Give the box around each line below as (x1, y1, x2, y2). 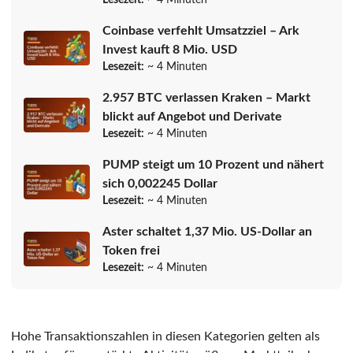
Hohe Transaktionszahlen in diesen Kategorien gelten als (11, 329, 320, 343)
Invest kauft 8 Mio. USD (102, 43, 237, 56)
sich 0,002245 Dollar (102, 176, 217, 190)
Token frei (102, 243, 160, 257)
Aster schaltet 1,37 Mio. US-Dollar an (102, 225, 312, 238)
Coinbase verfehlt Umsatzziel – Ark (102, 24, 299, 37)
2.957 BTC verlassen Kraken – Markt (102, 91, 310, 104)
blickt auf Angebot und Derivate (102, 110, 282, 123)
